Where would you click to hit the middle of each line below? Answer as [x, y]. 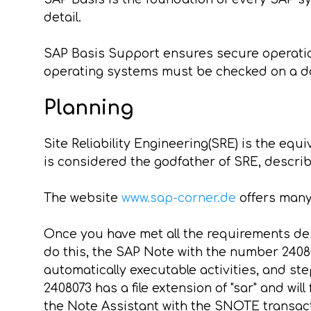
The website [82, 198]
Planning [88, 108]
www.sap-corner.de [178, 198]
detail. [62, 18]
